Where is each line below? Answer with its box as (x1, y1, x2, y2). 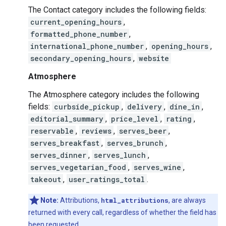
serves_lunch (94, 150, 146, 160)
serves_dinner (30, 150, 86, 160)
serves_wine (134, 162, 181, 172)
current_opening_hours (30, 17, 122, 27)
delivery (127, 102, 162, 111)
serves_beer (119, 126, 166, 136)
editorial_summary (30, 114, 103, 124)
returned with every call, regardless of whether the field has (28, 208, 216, 216)
